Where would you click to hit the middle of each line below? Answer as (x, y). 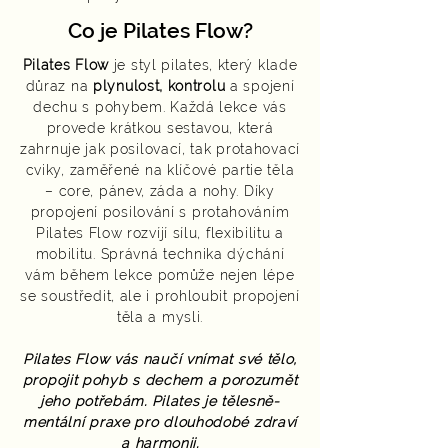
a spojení (260, 86)
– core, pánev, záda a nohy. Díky (160, 191)
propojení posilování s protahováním (160, 212)
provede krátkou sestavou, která (160, 128)
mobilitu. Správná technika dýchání (160, 254)
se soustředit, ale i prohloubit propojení (160, 296)
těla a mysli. (160, 317)
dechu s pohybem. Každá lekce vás (160, 107)
